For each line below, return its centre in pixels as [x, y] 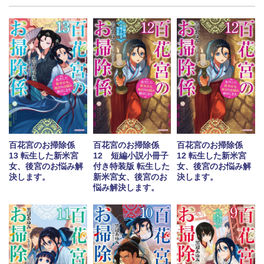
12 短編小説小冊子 [131, 156]
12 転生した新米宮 [212, 156]
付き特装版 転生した [131, 166]
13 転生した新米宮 [44, 156]
